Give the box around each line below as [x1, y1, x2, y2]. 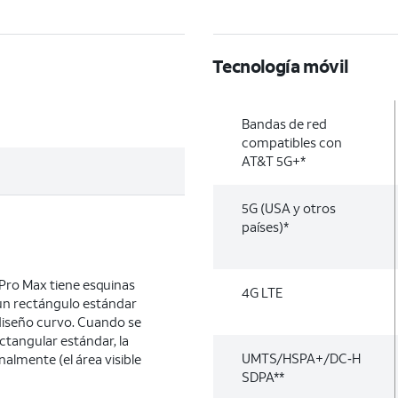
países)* [242, 218, 289, 235]
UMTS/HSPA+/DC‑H [242, 349, 361, 367]
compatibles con [242, 133, 342, 151]
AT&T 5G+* [242, 152, 306, 170]
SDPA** [242, 368, 284, 386]
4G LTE [242, 283, 283, 301]
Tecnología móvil [212, 54, 349, 77]
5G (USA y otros [242, 199, 336, 217]
